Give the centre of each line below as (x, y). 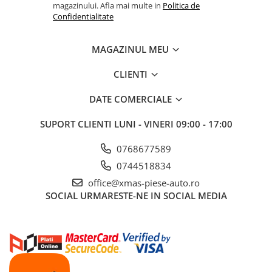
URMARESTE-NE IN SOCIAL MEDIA (153, 195)
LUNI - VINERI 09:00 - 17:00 (173, 124)
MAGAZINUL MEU (131, 49)
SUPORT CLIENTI (77, 124)
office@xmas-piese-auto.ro (143, 182)
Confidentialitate (83, 16)
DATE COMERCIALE (131, 99)
